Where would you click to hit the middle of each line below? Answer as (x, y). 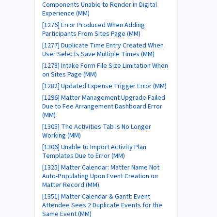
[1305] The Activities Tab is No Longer (97, 127)
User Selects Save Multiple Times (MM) (98, 54)
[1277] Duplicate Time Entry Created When (103, 46)
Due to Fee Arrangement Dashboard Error (102, 107)
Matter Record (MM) (71, 185)
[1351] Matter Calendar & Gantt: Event (96, 197)
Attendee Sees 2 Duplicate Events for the (102, 205)
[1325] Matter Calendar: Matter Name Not (101, 168)
